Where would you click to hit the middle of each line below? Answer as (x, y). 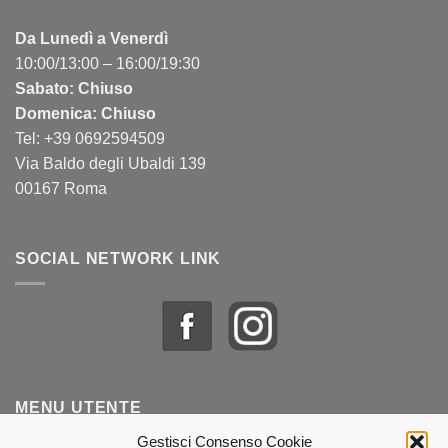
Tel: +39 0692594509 (90, 139)
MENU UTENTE (78, 408)
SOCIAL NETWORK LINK (118, 259)
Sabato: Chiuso (74, 89)
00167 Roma (61, 189)
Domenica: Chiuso (85, 114)
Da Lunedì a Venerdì (91, 39)
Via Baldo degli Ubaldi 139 (110, 164)
